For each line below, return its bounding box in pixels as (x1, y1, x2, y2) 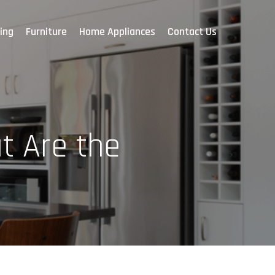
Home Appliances (79, 25, 155, 39)
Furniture (26, 25, 67, 39)
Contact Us (168, 25, 217, 39)
